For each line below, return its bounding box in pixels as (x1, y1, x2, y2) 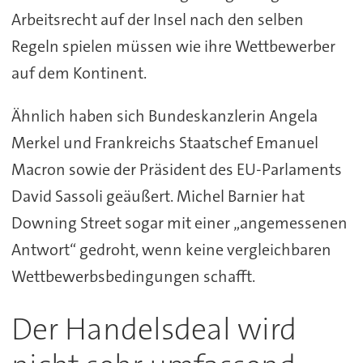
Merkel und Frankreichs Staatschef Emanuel (11, 132, 318, 154)
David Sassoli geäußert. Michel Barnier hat (11, 186, 305, 207)
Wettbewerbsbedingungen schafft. (11, 266, 255, 288)
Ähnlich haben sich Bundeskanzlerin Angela (11, 105, 318, 127)
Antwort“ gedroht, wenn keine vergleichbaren (11, 239, 331, 261)
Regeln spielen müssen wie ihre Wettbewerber (11, 36, 335, 58)
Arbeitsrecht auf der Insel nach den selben (11, 9, 304, 31)
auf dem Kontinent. (11, 62, 147, 84)
